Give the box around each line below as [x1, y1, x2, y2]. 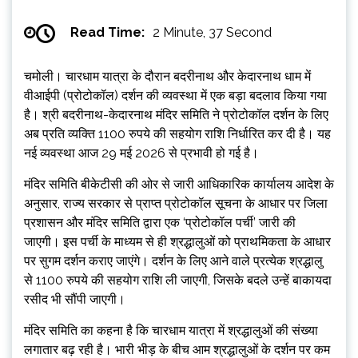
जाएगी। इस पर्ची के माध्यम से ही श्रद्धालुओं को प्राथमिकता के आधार [24, 233, 331, 249]
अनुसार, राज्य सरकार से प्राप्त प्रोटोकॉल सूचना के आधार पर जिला [24, 195, 328, 211]
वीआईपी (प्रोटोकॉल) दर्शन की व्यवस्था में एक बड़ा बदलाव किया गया [24, 87, 327, 103]
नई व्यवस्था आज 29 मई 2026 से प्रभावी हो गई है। [24, 145, 259, 161]
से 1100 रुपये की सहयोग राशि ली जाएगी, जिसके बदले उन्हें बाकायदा [24, 272, 332, 288]
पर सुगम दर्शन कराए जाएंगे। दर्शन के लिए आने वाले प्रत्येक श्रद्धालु [24, 253, 323, 268]
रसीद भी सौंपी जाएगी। [24, 291, 125, 307]
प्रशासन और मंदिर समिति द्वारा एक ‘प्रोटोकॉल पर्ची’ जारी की [24, 214, 296, 230]
